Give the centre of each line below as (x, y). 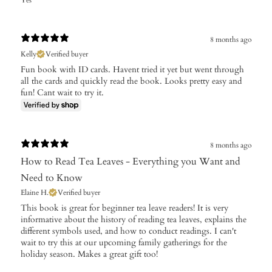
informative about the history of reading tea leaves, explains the (134, 220)
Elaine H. (35, 193)
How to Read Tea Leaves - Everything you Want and (131, 162)
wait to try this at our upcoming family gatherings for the (124, 243)
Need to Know (52, 178)
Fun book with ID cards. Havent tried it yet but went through (132, 70)
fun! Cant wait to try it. (62, 93)
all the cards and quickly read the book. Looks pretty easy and (131, 81)
